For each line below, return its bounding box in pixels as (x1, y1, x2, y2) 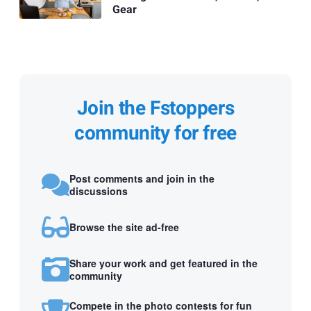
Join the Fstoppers (76, 94, 235, 124)
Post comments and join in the (69, 171, 215, 185)
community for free (74, 119, 237, 149)
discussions (69, 183, 128, 198)
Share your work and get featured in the (69, 255, 258, 270)
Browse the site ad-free (69, 219, 179, 234)
